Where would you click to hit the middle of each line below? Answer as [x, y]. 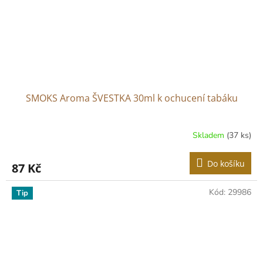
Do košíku [226, 164]
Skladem [210, 135]
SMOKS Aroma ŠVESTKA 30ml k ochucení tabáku [131, 98]
